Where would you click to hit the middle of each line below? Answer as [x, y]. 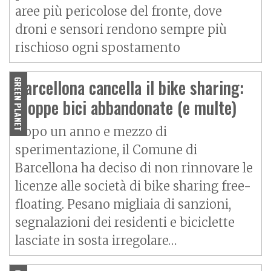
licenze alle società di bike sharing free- [133, 186]
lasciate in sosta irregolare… [96, 241]
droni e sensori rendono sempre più [121, 30]
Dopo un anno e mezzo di [91, 132]
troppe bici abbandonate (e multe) [126, 108]
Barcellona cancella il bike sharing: [129, 88]
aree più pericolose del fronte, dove [119, 11]
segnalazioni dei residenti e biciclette [125, 223]
